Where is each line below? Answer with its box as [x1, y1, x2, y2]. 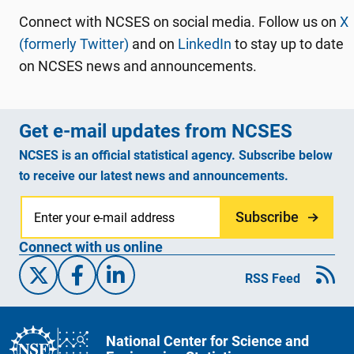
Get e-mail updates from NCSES [19, 120, 292, 142]
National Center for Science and [106, 333, 309, 349]
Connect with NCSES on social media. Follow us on [19, 13, 340, 30]
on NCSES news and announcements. [19, 58, 257, 74]
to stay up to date [232, 36, 344, 52]
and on [129, 36, 178, 52]
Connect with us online [19, 239, 163, 255]
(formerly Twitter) [19, 36, 129, 52]
